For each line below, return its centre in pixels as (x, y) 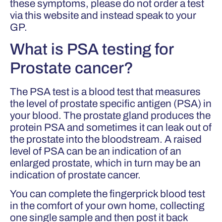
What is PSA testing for (92, 49)
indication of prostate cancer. (76, 175)
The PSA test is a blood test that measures (105, 91)
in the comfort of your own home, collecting (107, 206)
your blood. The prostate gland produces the (110, 115)
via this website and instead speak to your (103, 15)
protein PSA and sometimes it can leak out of (111, 127)
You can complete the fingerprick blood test (108, 194)
